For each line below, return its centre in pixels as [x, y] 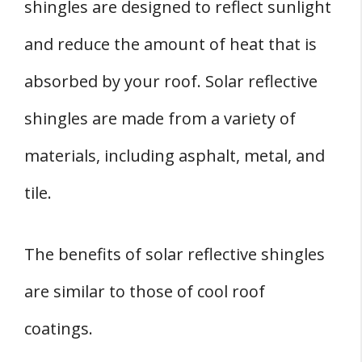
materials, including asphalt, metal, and [175, 156]
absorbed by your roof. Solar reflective [171, 82]
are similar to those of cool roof [145, 292]
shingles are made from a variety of [160, 119]
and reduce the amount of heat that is [170, 44]
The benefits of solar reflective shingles [175, 255]
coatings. [59, 329]
